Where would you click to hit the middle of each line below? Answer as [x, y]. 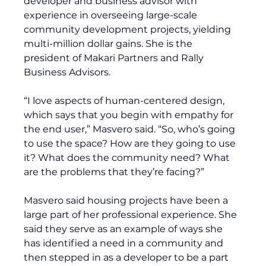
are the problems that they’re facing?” [114, 172]
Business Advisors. [69, 72]
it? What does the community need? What [128, 157]
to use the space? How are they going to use [131, 143]
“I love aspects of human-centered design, [126, 100]
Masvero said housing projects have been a [127, 200]
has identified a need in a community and [125, 243]
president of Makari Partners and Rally [115, 58]
